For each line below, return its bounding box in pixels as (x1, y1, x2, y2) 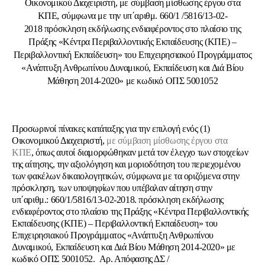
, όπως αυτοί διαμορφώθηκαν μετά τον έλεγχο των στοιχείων (31, 147, 248, 157)
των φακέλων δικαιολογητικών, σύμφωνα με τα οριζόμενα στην (12, 171, 240, 181)
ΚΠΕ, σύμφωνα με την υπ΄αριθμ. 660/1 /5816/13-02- (37, 11, 228, 21)
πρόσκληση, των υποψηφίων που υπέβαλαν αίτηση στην (12, 183, 212, 193)
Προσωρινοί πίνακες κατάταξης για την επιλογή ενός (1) (12, 124, 210, 134)
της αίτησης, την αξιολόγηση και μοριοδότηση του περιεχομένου (12, 159, 241, 169)
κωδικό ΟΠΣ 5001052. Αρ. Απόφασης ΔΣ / (12, 254, 169, 264)
